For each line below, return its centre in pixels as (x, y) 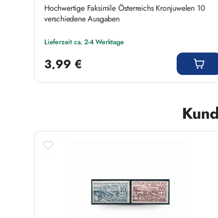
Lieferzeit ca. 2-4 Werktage (84, 42)
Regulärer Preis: (65, 51)
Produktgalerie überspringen (80, 107)
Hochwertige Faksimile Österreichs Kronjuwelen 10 (125, 8)
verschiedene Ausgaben (82, 18)
